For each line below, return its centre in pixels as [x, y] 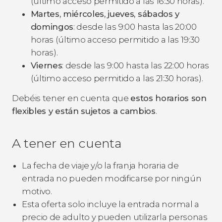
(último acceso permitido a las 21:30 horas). [117, 78]
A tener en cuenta [67, 143]
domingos [52, 27]
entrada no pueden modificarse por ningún [112, 178]
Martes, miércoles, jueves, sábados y [105, 14]
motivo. [37, 191]
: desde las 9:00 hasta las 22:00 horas [136, 65]
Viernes [46, 65]
